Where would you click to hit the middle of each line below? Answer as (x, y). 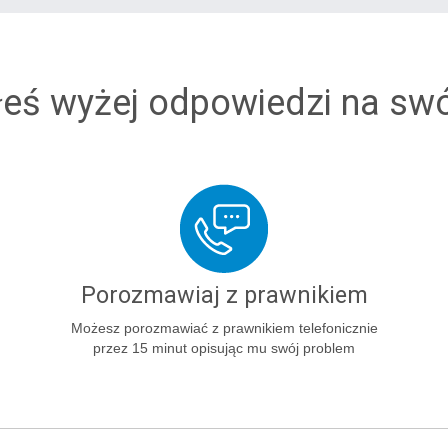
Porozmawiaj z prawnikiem (224, 295)
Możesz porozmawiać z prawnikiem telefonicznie (224, 328)
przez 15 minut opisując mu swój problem (224, 348)
